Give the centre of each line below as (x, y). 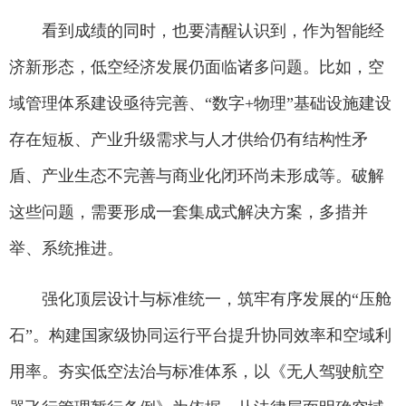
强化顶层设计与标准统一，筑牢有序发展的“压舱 (217, 299)
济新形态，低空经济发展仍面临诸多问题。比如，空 (197, 67)
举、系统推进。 (66, 248)
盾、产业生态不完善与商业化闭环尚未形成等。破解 (197, 176)
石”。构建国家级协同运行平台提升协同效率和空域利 (200, 335)
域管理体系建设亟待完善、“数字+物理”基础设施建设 (200, 103)
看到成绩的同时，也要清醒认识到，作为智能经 (213, 31)
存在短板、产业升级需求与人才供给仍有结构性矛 (188, 140)
